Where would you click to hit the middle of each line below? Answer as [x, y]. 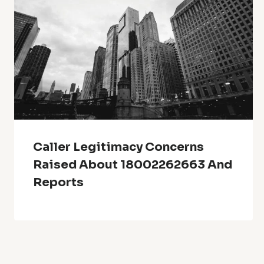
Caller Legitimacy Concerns [118, 147]
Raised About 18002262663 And [133, 164]
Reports [58, 182]
